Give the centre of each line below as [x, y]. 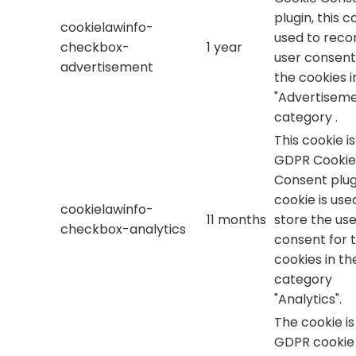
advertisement [106, 68]
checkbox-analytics [123, 230]
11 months [236, 220]
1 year [224, 48]
